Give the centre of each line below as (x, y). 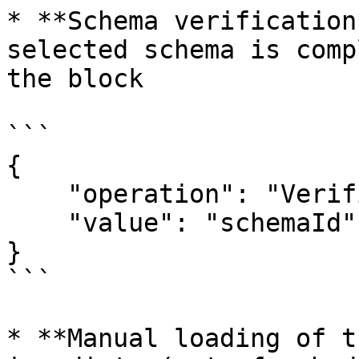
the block (75, 79)
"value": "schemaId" (37, 223)
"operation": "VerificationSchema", (37, 194)
